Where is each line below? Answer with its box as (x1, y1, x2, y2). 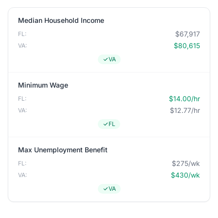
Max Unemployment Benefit (18, 145, 108, 154)
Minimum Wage (18, 81, 68, 89)
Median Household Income (18, 16, 104, 24)
